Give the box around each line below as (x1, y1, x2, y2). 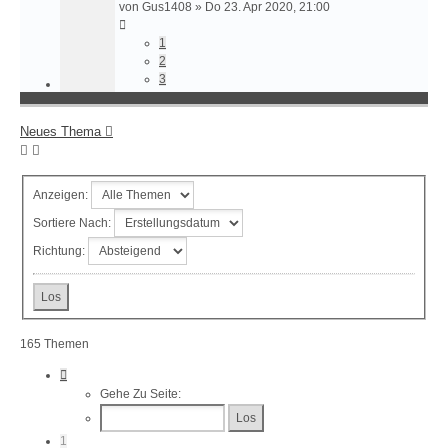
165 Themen (20, 337, 89, 352)
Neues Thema (20, 123, 101, 139)
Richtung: (33, 243, 88, 258)
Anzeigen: (33, 187, 91, 202)
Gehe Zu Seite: (100, 387, 181, 402)
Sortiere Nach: (33, 215, 114, 230)
